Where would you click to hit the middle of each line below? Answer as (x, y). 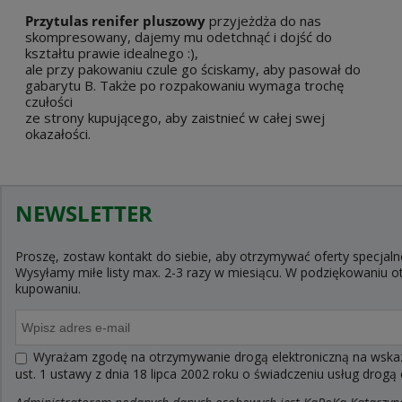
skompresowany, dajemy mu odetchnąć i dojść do (179, 37)
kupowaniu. (48, 289)
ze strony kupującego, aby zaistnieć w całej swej (175, 118)
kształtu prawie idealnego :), (112, 53)
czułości (49, 102)
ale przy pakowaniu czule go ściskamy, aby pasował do (193, 70)
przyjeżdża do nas (265, 21)
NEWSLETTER (84, 214)
